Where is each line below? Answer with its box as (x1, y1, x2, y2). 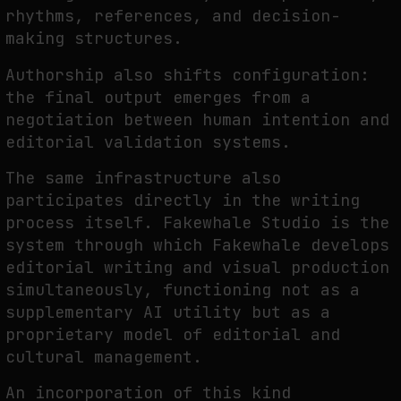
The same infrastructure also (5, 167, 281, 189)
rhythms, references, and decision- (5, 5, 340, 27)
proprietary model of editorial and (5, 324, 340, 346)
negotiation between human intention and (5, 108, 389, 130)
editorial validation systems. (5, 131, 291, 152)
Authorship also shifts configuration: (5, 64, 370, 85)
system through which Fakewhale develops (5, 235, 389, 256)
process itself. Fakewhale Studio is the (5, 212, 389, 234)
